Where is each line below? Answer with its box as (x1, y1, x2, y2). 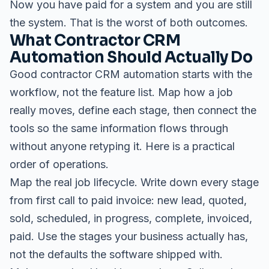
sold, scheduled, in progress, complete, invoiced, (10, 212, 252, 225)
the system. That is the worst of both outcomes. (10, 16, 248, 29)
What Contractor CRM (10, 31, 181, 50)
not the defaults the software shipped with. (10, 248, 223, 261)
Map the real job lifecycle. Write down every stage (10, 176, 259, 189)
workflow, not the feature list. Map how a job (10, 86, 233, 98)
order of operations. (10, 158, 109, 171)
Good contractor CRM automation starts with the (10, 68, 252, 80)
